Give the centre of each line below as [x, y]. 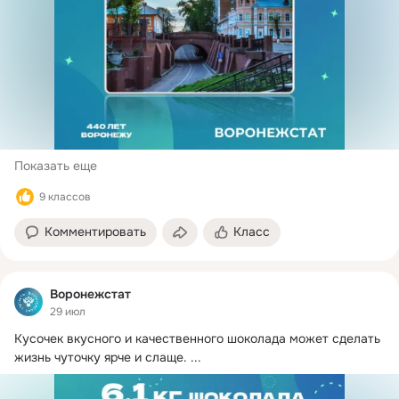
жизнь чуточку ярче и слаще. [101, 358]
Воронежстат [90, 293]
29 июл [68, 312]
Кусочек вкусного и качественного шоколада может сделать [197, 339]
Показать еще [56, 165]
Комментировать [95, 231]
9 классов [65, 196]
